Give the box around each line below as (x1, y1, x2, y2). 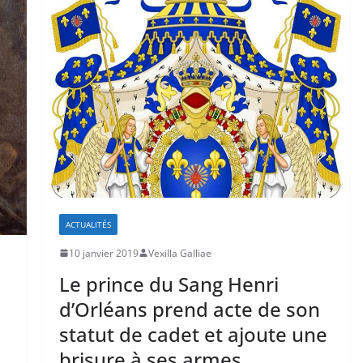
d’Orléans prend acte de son (58, 295, 320, 322)
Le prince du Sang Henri (58, 270, 279, 297)
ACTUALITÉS (65, 218, 111, 230)
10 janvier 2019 (68, 246, 139, 260)
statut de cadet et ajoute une (58, 320, 327, 348)
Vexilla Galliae (147, 246, 211, 260)
